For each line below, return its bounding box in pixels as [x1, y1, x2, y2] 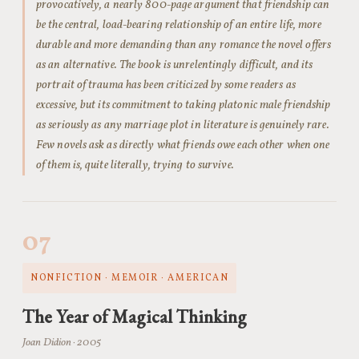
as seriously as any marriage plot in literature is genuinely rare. [36, 117, 329, 133]
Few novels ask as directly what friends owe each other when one [36, 137, 330, 153]
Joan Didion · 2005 [22, 335, 101, 350]
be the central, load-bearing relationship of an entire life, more [36, 17, 322, 33]
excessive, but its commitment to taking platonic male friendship [36, 97, 331, 113]
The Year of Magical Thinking [22, 305, 247, 329]
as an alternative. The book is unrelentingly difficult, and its [36, 57, 313, 73]
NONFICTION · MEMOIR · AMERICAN [30, 272, 229, 284]
